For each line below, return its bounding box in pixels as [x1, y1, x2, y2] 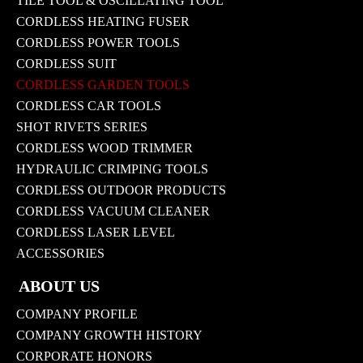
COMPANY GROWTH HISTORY [16, 327, 203, 342]
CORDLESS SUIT [16, 57, 117, 71]
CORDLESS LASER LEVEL [16, 225, 175, 240]
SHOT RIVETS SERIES [16, 120, 147, 135]
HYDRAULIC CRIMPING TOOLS [16, 162, 208, 177]
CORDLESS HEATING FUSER [16, 15, 190, 29]
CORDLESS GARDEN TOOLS [16, 78, 190, 92]
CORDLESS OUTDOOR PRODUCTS [16, 183, 226, 198]
